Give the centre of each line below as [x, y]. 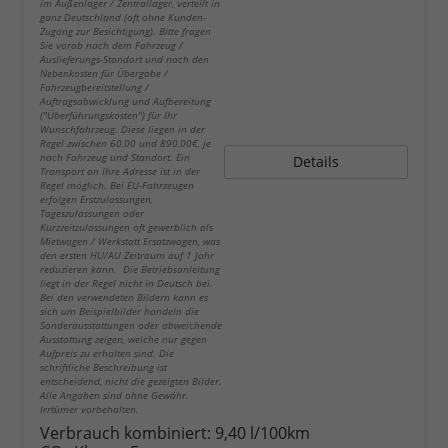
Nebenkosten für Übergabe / [104, 73]
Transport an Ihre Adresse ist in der [120, 171]
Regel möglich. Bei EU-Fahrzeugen [117, 185]
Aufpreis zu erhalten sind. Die [107, 353]
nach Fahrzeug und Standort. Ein [115, 157]
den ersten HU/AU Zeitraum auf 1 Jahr [127, 255]
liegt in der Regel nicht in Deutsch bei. [128, 283]
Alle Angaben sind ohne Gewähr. [114, 395]
